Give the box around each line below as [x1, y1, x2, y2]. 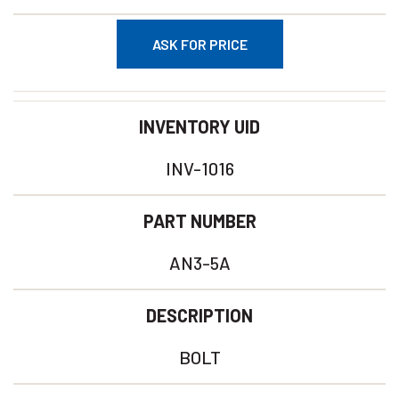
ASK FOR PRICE [151, 36, 248, 53]
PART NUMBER [142, 210, 256, 232]
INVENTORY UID [139, 116, 260, 137]
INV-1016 [165, 158, 234, 179]
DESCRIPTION [146, 305, 253, 326]
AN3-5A [168, 252, 231, 273]
